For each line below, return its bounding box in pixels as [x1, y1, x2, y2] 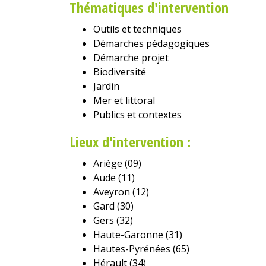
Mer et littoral [93, 93, 155, 107]
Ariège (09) [93, 156, 141, 170]
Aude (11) [93, 170, 135, 184]
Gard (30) [93, 199, 134, 213]
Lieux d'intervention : [69, 131, 191, 151]
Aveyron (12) [93, 185, 149, 198]
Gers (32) [93, 213, 133, 227]
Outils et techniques [93, 22, 182, 36]
